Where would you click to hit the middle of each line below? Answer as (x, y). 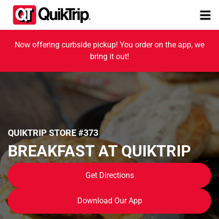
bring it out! (109, 56)
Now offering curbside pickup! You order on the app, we (109, 45)
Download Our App (109, 200)
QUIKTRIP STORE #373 (53, 132)
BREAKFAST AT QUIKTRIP (99, 151)
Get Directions (109, 175)
